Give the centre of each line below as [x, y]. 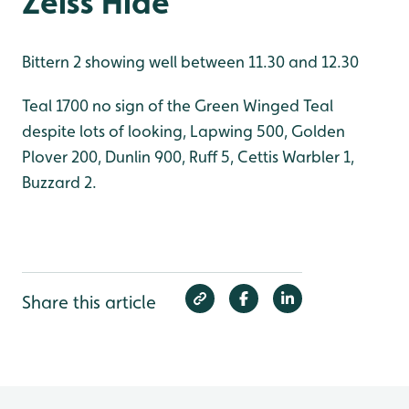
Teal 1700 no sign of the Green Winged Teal [178, 105]
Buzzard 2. [59, 182]
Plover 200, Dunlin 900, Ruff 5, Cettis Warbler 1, [188, 157]
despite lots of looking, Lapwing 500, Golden [184, 131]
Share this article [89, 302]
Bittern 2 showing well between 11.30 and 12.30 [190, 62]
